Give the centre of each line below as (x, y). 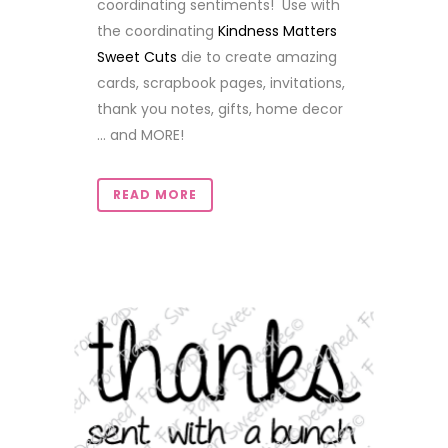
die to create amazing (257, 56)
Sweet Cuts (137, 56)
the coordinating (157, 30)
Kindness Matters (277, 30)
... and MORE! (140, 134)
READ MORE (155, 194)
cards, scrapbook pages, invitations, (221, 82)
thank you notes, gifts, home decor (220, 108)
